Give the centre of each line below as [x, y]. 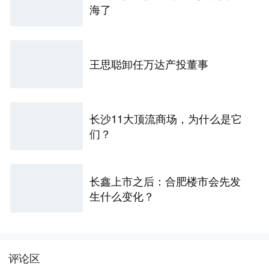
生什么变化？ [122, 195]
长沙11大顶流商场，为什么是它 [166, 119]
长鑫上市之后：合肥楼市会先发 [165, 180]
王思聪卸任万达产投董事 [149, 64]
